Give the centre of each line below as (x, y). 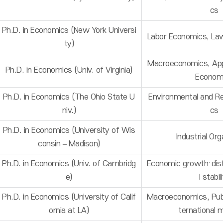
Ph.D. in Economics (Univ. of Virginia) (69, 70)
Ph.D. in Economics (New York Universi (69, 30)
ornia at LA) (69, 211)
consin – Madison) (69, 144)
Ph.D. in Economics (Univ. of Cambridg (69, 164)
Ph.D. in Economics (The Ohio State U (69, 97)
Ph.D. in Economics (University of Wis (69, 130)
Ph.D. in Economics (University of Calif (69, 197)
